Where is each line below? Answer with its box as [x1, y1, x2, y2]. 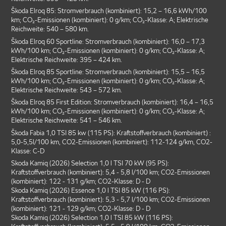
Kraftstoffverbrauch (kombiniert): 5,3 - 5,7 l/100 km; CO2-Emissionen [11, 195, 210, 203]
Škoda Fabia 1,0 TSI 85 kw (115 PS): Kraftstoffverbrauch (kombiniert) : [11, 129, 211, 137]
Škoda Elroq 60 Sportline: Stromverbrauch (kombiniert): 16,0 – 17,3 [11, 37, 205, 45]
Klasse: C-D [11, 147, 45, 155]
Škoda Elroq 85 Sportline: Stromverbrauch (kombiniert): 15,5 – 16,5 [11, 68, 205, 76]
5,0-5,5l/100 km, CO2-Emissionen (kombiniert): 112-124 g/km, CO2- [11, 138, 213, 146]
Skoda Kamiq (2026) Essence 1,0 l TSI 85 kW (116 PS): [11, 186, 171, 194]
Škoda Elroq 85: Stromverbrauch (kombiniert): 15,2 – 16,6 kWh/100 [11, 7, 207, 15]
